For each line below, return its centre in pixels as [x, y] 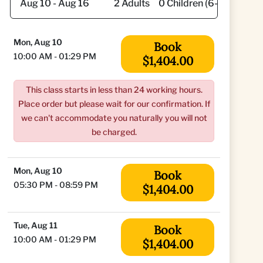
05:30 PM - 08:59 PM [56, 185]
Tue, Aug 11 [36, 225]
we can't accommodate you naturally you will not [114, 118]
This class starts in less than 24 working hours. [114, 90]
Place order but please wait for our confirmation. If [114, 104]
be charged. [114, 132]
